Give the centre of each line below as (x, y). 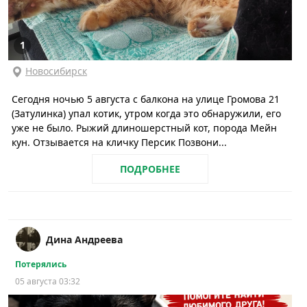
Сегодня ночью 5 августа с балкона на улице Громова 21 (146, 99)
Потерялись (41, 264)
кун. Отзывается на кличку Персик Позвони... (119, 142)
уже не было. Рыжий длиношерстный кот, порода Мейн (144, 127)
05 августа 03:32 (48, 281)
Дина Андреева (84, 239)
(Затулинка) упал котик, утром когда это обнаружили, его (146, 113)
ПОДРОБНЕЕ (150, 169)
